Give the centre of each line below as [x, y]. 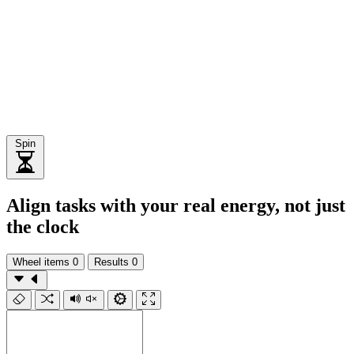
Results [111, 262]
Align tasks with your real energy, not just [176, 205]
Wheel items [41, 262]
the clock [43, 226]
